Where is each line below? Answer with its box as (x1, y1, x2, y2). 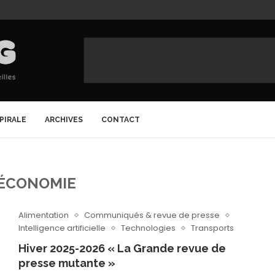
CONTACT (101, 115, 140, 124)
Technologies (120, 222, 176, 234)
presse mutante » (18, 257, 115, 269)
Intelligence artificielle (18, 222, 106, 234)
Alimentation (18, 209, 69, 221)
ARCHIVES (45, 115, 83, 124)
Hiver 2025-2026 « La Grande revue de (18, 242, 226, 255)
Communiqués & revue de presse (83, 209, 220, 221)
